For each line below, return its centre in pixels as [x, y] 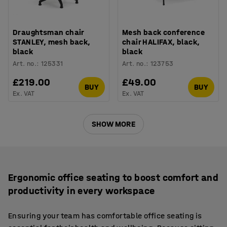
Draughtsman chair [48, 32]
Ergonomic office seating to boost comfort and [113, 177]
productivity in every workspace [82, 191]
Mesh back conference [163, 32]
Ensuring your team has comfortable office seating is [105, 215]
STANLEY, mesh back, [52, 42]
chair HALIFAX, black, [161, 42]
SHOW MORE [113, 124]
